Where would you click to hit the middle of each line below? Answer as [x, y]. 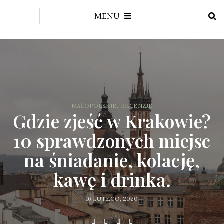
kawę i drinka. [112, 179]
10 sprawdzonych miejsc [112, 140]
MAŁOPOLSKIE [94, 106]
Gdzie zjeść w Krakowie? [112, 121]
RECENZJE [137, 106]
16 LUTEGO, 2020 [112, 199]
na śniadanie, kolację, [112, 160]
